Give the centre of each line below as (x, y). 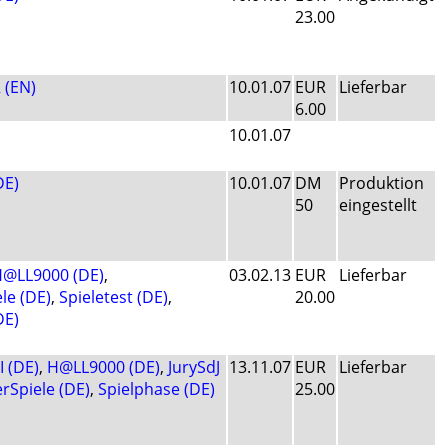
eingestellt (378, 205)
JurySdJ (194, 367)
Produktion (381, 183)
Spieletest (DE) (113, 297)
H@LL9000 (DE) (103, 367)
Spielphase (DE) (156, 389)
